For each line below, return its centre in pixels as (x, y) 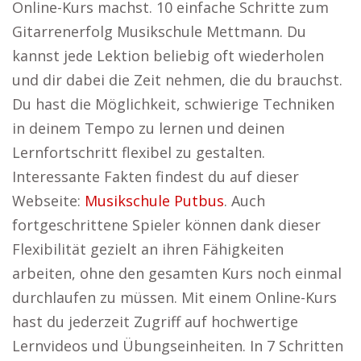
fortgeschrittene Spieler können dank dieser (166, 225)
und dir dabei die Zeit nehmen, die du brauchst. (177, 80)
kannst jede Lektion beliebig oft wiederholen (168, 56)
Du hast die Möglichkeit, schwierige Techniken (173, 104)
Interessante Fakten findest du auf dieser (156, 176)
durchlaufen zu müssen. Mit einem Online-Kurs (174, 297)
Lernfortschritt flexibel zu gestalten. (139, 152)
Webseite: (48, 201)
